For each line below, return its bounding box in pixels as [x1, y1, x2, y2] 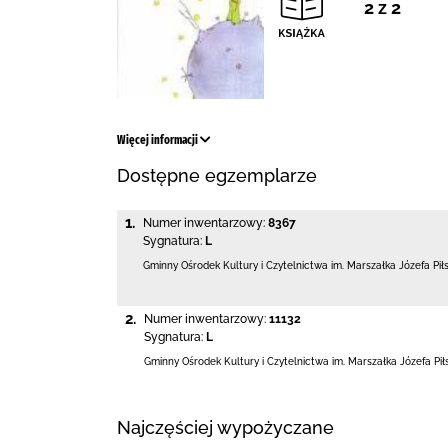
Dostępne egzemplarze [117, 165, 317, 186]
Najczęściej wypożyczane [117, 417, 334, 439]
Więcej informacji [117, 133, 200, 147]
